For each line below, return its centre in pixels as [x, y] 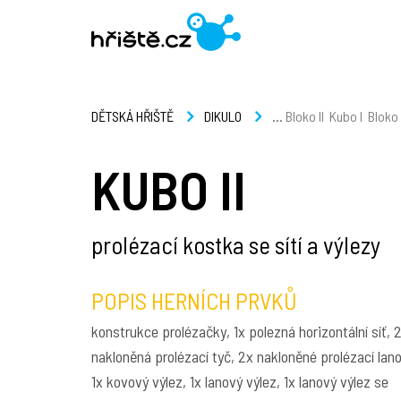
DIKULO [223, 116]
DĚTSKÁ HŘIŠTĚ [132, 116]
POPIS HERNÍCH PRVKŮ [194, 300]
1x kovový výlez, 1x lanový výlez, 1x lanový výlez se [240, 381]
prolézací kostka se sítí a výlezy [236, 244]
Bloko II [305, 116]
